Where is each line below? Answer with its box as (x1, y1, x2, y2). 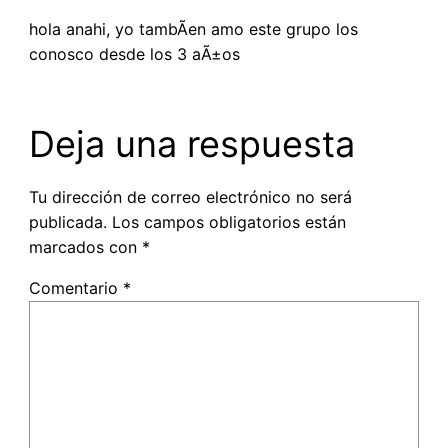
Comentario (28, 277, 123, 298)
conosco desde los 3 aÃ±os (28, 43, 240, 64)
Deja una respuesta (28, 121, 355, 166)
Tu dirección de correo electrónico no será (28, 186, 352, 207)
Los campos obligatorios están (111, 211, 346, 232)
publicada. (28, 211, 107, 232)
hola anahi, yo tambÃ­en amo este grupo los (28, 18, 358, 39)
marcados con (28, 236, 142, 257)
